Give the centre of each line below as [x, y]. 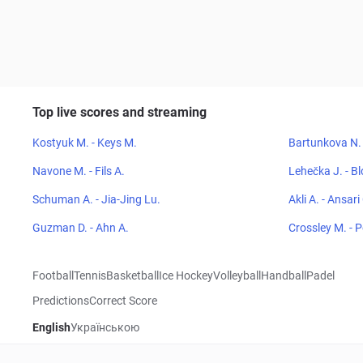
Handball [284, 275]
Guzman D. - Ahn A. [81, 228]
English [51, 327]
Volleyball [237, 275]
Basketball [132, 275]
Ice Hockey [186, 275]
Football [53, 275]
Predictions [61, 301]
